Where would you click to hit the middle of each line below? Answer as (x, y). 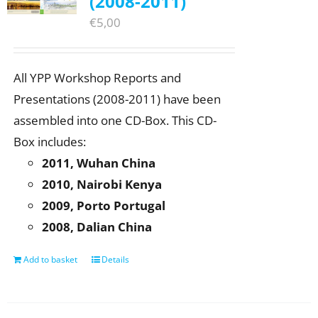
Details (115, 259)
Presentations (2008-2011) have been (117, 99)
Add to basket (50, 259)
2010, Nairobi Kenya (103, 184)
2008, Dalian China (97, 226)
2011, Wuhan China (100, 163)
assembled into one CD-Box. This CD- (115, 120)
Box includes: (49, 141)
